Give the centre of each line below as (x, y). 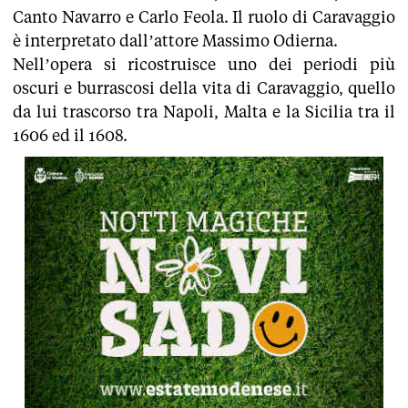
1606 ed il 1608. (70, 135)
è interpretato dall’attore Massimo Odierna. (175, 40)
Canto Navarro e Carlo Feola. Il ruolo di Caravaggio (204, 16)
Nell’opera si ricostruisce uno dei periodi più (204, 64)
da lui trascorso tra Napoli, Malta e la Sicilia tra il (204, 111)
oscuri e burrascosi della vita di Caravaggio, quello (204, 87)
